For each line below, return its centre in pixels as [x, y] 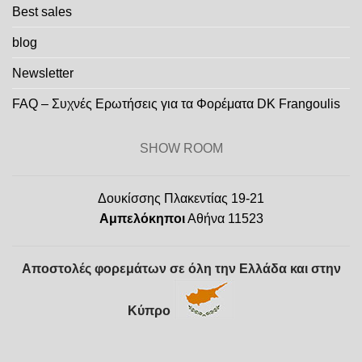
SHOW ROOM [181, 149]
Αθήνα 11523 [224, 218]
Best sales [42, 12]
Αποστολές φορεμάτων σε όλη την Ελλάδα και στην [181, 268]
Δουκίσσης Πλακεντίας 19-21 [181, 198]
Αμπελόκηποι [142, 218]
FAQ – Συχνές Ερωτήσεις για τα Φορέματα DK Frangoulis [176, 104]
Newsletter [43, 74]
